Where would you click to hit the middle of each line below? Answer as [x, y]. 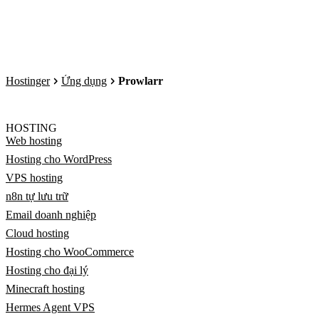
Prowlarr [141, 81]
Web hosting [34, 141]
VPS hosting [34, 178]
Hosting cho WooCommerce [70, 252]
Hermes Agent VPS [50, 307]
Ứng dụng [84, 81]
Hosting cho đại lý [47, 270]
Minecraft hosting [45, 289]
